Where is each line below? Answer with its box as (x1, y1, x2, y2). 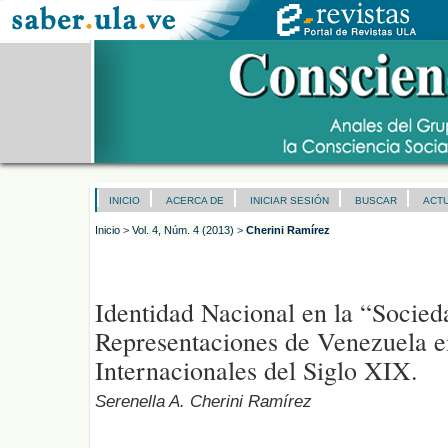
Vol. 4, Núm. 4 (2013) (132, 224, 234, 237)
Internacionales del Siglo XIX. (95, 353, 418, 388)
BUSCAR (355, 195, 397, 206)
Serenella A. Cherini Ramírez (95, 392, 312, 412)
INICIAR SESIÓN (250, 195, 329, 206)
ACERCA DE (166, 195, 224, 206)
